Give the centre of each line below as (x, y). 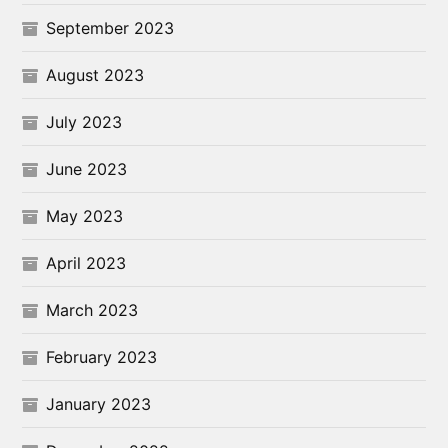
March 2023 (92, 309)
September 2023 (110, 27)
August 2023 (95, 74)
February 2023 (102, 356)
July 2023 (84, 121)
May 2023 (85, 215)
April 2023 (86, 262)
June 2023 (87, 168)
